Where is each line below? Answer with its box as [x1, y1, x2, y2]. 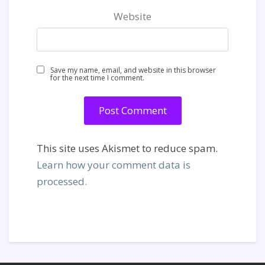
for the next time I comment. [50, 72, 144, 83]
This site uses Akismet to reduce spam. [37, 141, 218, 155]
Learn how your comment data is [37, 157, 190, 172]
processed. [37, 174, 87, 188]
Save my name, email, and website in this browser [50, 64, 216, 75]
